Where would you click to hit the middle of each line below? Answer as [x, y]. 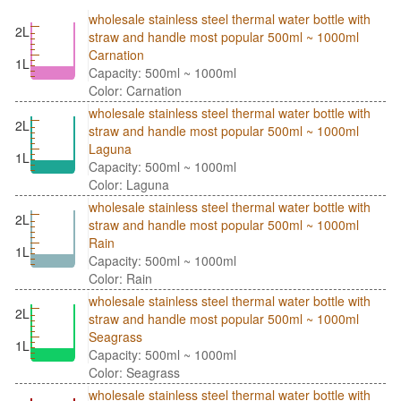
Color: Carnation [135, 91]
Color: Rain [120, 279]
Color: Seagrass [134, 373]
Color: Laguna [129, 185]
